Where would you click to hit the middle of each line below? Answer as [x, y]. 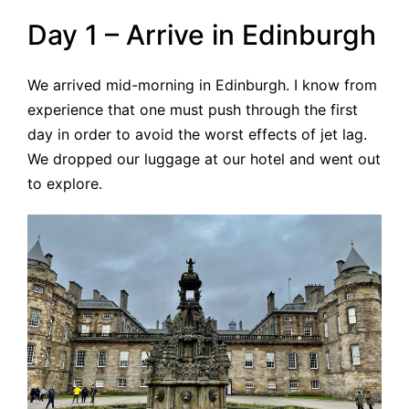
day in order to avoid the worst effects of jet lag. [197, 134]
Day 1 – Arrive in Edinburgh [202, 35]
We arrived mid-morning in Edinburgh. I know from [202, 84]
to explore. [65, 183]
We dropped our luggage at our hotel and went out [204, 158]
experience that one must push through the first [193, 109]
